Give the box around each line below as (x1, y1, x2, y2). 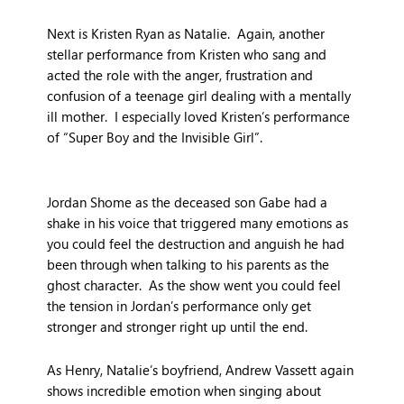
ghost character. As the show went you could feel (47, 275, 342, 294)
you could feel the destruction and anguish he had (47, 234, 345, 252)
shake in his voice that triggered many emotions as (47, 213, 349, 232)
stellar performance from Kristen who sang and (47, 45, 327, 64)
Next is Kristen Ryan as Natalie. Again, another (47, 24, 326, 43)
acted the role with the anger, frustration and (47, 66, 314, 85)
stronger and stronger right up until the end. (47, 317, 316, 335)
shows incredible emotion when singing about (47, 381, 322, 400)
